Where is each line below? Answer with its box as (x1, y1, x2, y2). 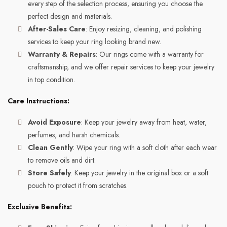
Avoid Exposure (28, 117, 81, 127)
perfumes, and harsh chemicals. (28, 130, 120, 140)
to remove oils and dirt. (28, 155, 96, 165)
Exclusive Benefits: (8, 202, 72, 212)
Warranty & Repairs (28, 49, 96, 59)
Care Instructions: (8, 96, 69, 106)
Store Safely (28, 168, 71, 178)
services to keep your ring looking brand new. (28, 36, 161, 47)
